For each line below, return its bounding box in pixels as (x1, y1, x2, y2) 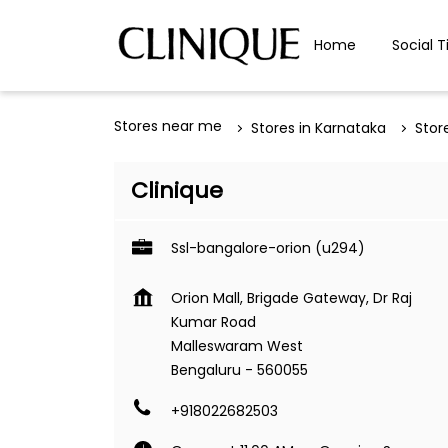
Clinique (131, 175, 223, 206)
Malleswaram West (171, 336, 303, 356)
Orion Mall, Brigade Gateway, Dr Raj (171, 288, 412, 308)
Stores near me (114, 116, 222, 136)
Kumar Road (171, 312, 256, 332)
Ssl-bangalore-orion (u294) (171, 238, 365, 258)
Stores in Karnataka (251, 118, 386, 138)
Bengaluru (171, 360, 241, 380)
